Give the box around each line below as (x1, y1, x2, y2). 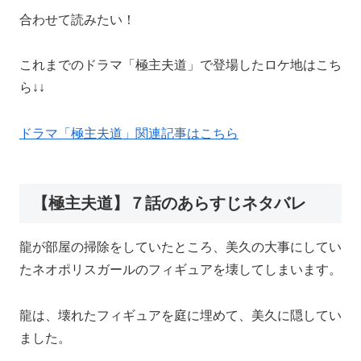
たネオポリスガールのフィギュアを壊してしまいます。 (19, 263, 342, 277)
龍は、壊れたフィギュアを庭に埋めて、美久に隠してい (19, 309, 342, 323)
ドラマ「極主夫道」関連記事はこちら (19, 126, 239, 139)
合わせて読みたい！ (19, 11, 135, 25)
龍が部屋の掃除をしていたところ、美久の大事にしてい (19, 240, 342, 255)
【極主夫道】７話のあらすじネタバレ (32, 194, 306, 213)
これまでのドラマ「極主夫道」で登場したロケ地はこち (19, 58, 342, 73)
